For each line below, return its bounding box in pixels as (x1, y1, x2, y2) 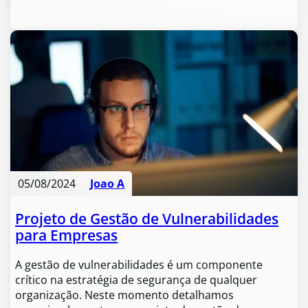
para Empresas (15, 225, 118, 245)
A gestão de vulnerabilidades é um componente (15, 257, 263, 273)
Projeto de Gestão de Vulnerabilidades (15, 208, 279, 228)
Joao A (90, 176, 125, 192)
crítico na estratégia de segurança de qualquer (15, 272, 258, 288)
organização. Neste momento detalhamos (15, 287, 234, 303)
